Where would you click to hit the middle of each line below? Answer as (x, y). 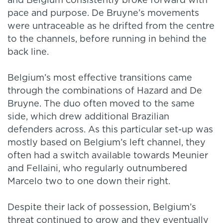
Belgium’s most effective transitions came (100, 78)
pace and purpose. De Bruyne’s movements (103, 14)
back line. (28, 53)
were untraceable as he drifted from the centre (111, 27)
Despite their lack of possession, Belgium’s (102, 208)
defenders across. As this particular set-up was (110, 130)
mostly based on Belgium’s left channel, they (107, 143)
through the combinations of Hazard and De (105, 91)
